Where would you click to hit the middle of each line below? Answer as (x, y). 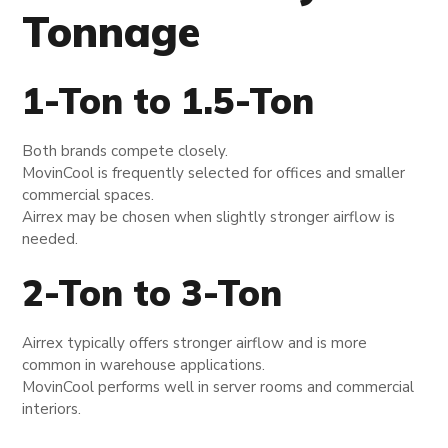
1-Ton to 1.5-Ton (168, 100)
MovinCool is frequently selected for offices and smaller (214, 172)
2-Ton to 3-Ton (152, 293)
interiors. (52, 409)
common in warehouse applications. (144, 365)
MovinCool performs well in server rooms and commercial (218, 387)
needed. (50, 238)
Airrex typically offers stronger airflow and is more (195, 343)
